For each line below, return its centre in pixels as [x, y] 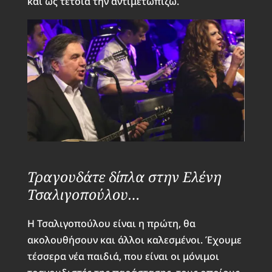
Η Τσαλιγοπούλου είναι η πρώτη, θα [111, 224]
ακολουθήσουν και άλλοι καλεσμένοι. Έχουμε [134, 240]
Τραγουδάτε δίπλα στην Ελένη [124, 177]
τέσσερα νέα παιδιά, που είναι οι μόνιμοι [123, 257]
